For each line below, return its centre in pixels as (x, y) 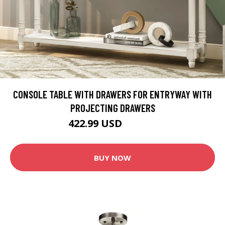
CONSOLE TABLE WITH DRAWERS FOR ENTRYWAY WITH (113, 94)
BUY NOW (113, 157)
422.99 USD (96, 124)
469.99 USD (141, 125)
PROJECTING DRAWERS (113, 108)
